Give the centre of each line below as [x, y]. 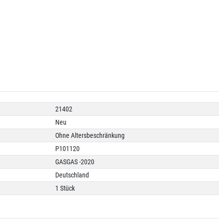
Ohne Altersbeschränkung [90, 135]
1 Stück [65, 188]
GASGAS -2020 [75, 162]
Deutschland [72, 175]
